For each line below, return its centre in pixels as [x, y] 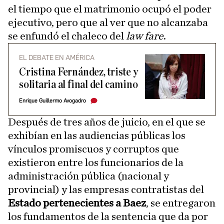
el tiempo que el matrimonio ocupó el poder [110, 9]
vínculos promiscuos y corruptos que [93, 149]
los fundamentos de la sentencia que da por [108, 217]
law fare [145, 36]
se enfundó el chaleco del [67, 36]
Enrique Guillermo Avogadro [52, 101]
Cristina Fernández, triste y [78, 72]
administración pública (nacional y [88, 176]
